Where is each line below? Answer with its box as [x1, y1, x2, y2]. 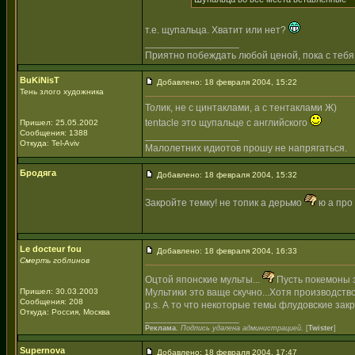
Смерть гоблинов [20, 256, 90, 265]
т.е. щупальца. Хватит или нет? [145, 25, 288, 36]
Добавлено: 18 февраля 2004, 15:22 [155, 78, 297, 86]
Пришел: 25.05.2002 [20, 118, 98, 127]
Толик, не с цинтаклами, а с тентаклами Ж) [145, 102, 337, 113]
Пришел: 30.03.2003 [20, 287, 98, 296]
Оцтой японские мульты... [145, 274, 262, 285]
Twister [308, 324, 334, 332]
